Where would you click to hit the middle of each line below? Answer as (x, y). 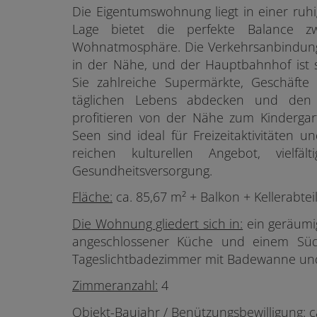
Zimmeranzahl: (115, 286)
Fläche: (92, 197)
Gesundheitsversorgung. (142, 170)
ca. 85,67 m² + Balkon (176, 197)
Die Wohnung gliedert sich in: (158, 223)
